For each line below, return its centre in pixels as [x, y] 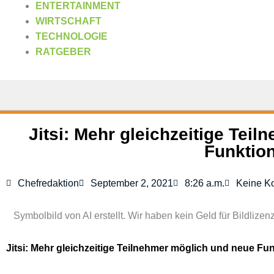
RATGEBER [63, 52]
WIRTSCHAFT [68, 21]
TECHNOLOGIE [72, 36]
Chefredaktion [48, 183]
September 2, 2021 [132, 183]
